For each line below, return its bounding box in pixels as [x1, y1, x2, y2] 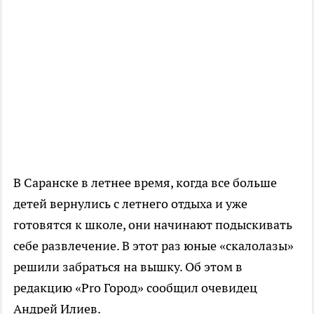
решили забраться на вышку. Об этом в [13, 258, 243, 275]
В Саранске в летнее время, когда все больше [13, 174, 277, 191]
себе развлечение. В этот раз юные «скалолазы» [13, 237, 294, 254]
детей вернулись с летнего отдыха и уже [13, 195, 250, 212]
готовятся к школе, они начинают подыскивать [13, 216, 292, 233]
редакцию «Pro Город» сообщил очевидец [13, 279, 257, 296]
